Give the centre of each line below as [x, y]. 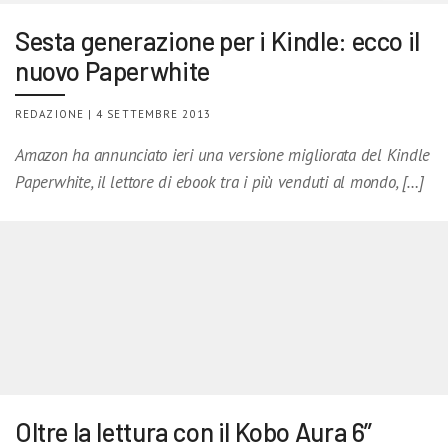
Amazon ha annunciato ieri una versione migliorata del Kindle [223, 154]
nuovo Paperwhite [112, 70]
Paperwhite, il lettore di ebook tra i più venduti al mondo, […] [219, 181]
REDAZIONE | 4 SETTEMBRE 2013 [113, 113]
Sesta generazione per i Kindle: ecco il [217, 40]
